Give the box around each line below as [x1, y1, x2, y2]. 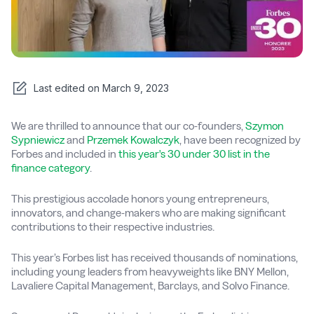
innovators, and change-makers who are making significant [11, 207, 286, 219]
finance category [11, 162, 90, 175]
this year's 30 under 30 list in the [118, 148, 270, 161]
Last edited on [34, 82, 100, 95]
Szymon [245, 120, 284, 132]
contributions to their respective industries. [11, 221, 214, 233]
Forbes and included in [11, 148, 118, 161]
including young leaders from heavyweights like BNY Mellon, [11, 266, 289, 278]
